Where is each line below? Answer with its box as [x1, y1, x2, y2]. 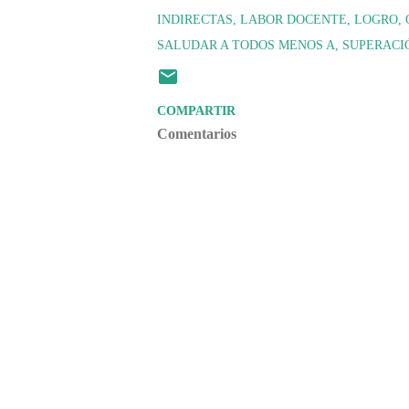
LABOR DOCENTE [240, 13, 347, 26]
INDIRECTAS [157, 13, 233, 26]
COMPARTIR [157, 104, 236, 118]
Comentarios [157, 126, 236, 142]
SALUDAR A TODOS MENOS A [157, 38, 335, 52]
